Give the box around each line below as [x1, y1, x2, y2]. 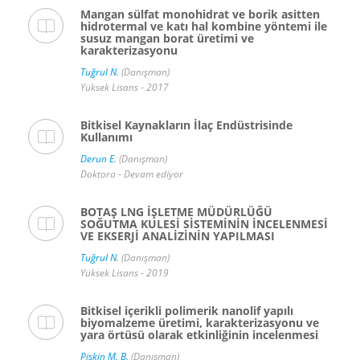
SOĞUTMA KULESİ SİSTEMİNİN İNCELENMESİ [80, 216, 328, 232]
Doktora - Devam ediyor [80, 167, 183, 182]
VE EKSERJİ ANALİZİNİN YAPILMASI [80, 228, 275, 244]
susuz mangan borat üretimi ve [80, 31, 254, 47]
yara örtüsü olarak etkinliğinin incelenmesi [80, 327, 318, 343]
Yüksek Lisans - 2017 [80, 80, 169, 95]
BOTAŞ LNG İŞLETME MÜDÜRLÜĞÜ [80, 204, 272, 220]
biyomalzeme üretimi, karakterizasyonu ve [80, 315, 319, 331]
